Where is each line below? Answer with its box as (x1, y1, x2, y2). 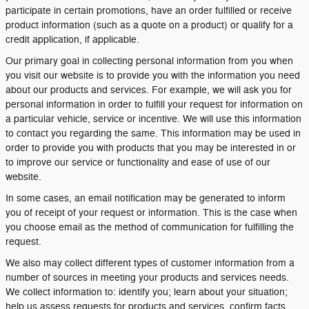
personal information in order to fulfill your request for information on (6, 99, 303, 110)
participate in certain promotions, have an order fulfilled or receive (6, 5, 292, 17)
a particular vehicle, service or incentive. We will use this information (6, 113, 301, 125)
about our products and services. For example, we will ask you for (6, 84, 292, 96)
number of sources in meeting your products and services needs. (6, 272, 289, 283)
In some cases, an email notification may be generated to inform (6, 192, 286, 204)
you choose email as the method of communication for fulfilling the (6, 221, 294, 233)
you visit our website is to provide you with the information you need (6, 70, 300, 81)
